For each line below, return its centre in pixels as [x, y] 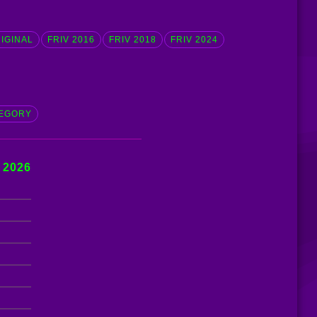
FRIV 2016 [71, 40]
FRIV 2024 [194, 40]
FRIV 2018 [132, 40]
